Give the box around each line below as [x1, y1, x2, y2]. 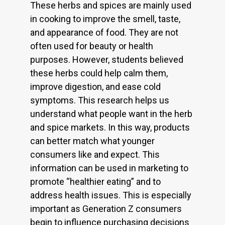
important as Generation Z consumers [30, 203, 182, 214]
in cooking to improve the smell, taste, [30, 14, 180, 25]
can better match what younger [30, 136, 155, 147]
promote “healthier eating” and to [30, 176, 161, 187]
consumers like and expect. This [30, 149, 160, 160]
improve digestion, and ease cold [30, 81, 161, 92]
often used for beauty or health [30, 41, 153, 52]
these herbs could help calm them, [30, 68, 168, 79]
